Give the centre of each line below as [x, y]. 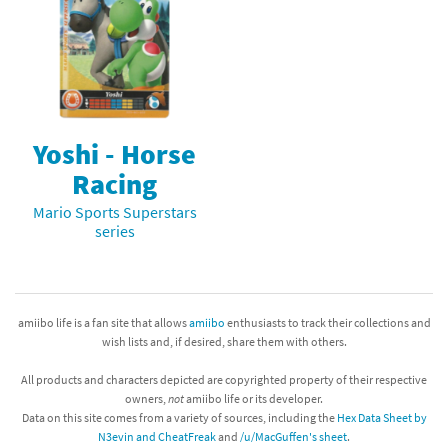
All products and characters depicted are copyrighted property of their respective [224, 379]
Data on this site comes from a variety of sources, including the [179, 417]
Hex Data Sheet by [381, 417]
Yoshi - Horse [114, 153]
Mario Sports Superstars [114, 211]
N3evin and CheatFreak [157, 436]
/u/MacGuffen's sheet [293, 436]
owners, [146, 398]
